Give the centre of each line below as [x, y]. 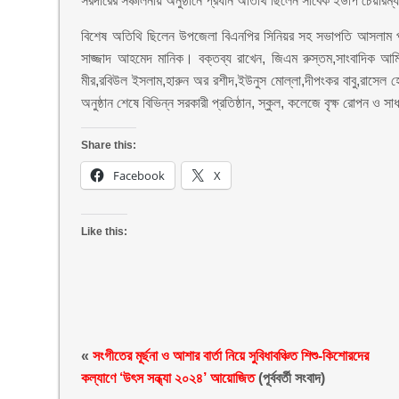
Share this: [109, 145]
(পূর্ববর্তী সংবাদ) [290, 378]
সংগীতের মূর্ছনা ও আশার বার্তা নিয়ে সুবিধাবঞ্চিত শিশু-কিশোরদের [231, 356]
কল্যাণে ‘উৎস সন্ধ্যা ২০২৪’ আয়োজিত [168, 378]
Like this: [105, 232]
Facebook [139, 175]
